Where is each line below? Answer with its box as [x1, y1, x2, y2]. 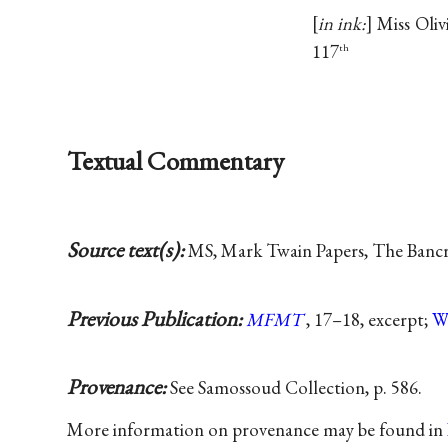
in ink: [318, 11, 367, 37]
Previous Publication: [67, 304, 247, 332]
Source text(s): [67, 236, 189, 264]
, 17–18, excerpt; [306, 306, 433, 332]
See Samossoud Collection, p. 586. [170, 374, 423, 400]
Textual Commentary [67, 142, 285, 178]
